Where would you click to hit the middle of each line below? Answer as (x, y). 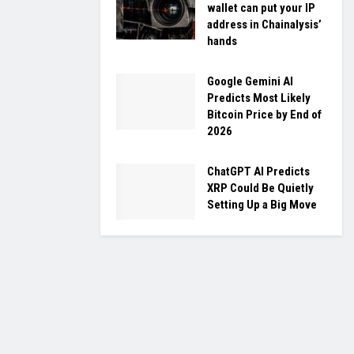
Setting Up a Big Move (262, 204)
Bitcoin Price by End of (264, 114)
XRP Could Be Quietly (260, 188)
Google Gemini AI (250, 81)
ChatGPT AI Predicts (258, 171)
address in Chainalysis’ (264, 24)
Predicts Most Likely (259, 98)
